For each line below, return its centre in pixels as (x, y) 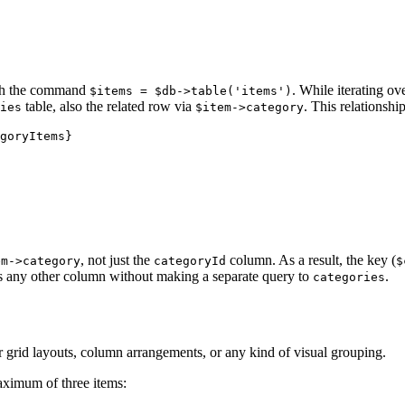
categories (349, 277)
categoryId (190, 260)
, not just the (117, 259)
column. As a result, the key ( (311, 259)
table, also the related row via (108, 106)
